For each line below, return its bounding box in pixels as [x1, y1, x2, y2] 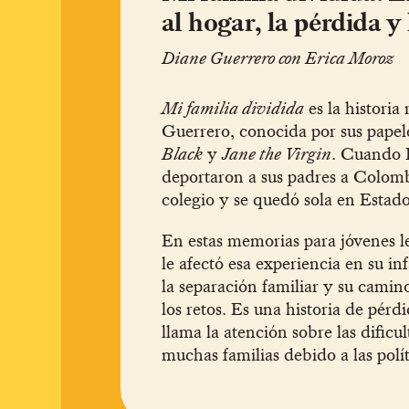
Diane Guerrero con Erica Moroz [162, 47, 393, 69]
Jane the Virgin [222, 142, 331, 165]
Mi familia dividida [162, 97, 304, 120]
